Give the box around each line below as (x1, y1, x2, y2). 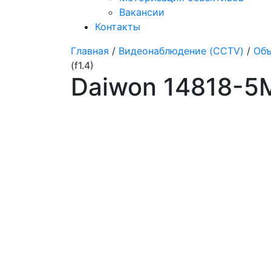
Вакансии (119, 6, 165, 18)
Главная (71, 45, 109, 57)
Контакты (95, 21, 140, 33)
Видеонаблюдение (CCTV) (119, 45, 244, 57)
